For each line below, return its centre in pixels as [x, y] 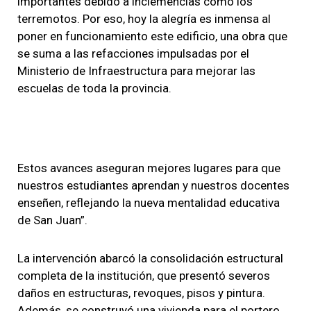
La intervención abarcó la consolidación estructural [150, 258]
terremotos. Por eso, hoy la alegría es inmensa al [144, 18]
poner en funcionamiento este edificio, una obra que [152, 36]
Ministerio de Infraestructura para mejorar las [136, 70]
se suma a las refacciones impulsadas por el [133, 53]
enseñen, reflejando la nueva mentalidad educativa [149, 202]
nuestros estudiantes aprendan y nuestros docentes [153, 185]
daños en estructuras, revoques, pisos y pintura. [141, 293]
